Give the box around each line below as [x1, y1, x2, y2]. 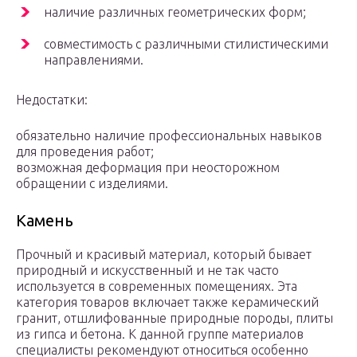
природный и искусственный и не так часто [16, 263, 279, 278]
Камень [16, 211, 73, 230]
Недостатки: [16, 92, 88, 108]
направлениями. [44, 53, 143, 68]
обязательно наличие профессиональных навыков [16, 128, 322, 143]
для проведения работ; [16, 144, 154, 159]
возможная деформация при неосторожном [16, 160, 280, 175]
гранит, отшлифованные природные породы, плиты [16, 311, 333, 326]
